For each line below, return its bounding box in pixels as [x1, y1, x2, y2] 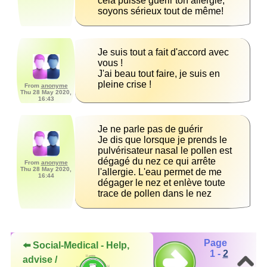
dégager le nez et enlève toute [98, 178, 225, 188]
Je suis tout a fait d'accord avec [98, 47, 229, 58]
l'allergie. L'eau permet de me [98, 167, 222, 178]
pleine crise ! [98, 79, 151, 90]
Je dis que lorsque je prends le [98, 135, 227, 145]
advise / [23, 254, 60, 265]
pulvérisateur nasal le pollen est [98, 145, 232, 156]
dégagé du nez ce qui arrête [98, 156, 216, 167]
